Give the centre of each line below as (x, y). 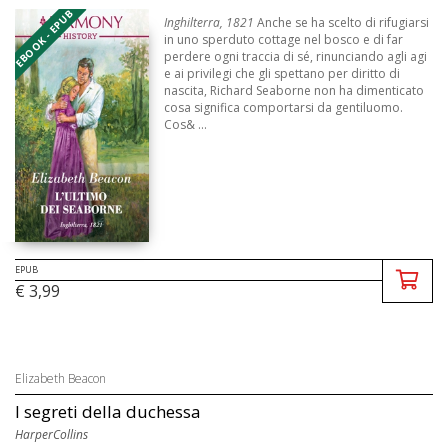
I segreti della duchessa (108, 412)
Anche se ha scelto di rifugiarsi (342, 23)
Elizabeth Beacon (60, 379)
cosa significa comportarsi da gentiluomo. (284, 108)
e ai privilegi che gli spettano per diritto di (282, 74)
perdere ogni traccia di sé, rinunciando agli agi (296, 57)
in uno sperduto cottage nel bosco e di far (284, 40)
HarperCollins (51, 435)
